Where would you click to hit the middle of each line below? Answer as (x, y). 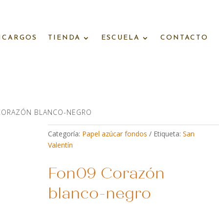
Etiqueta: (168, 134)
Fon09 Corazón (107, 174)
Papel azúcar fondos (115, 134)
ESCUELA (120, 38)
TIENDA (64, 38)
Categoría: (65, 134)
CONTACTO (184, 38)
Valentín (61, 145)
